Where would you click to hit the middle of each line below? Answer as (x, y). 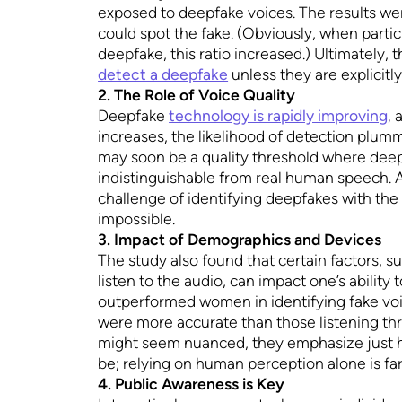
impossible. (137, 219)
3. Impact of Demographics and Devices (240, 240)
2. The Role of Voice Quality (197, 95)
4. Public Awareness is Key (192, 384)
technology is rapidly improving (279, 116)
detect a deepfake (163, 74)
